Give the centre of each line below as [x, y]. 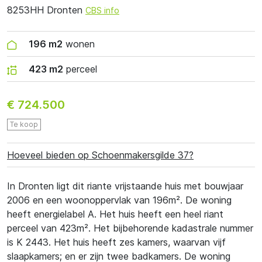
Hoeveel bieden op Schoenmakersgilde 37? [100, 155]
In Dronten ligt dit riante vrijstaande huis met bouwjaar [125, 186]
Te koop [24, 124]
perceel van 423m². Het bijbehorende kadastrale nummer [130, 228]
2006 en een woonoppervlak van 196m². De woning [119, 200]
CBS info [102, 10]
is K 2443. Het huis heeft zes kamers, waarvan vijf [116, 242]
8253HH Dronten [46, 10]
